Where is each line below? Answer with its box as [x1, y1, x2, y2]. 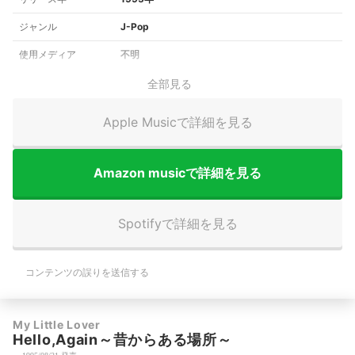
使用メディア [19, 48, 76, 61]
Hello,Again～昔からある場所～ [13, 331, 232, 349]
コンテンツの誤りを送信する [25, 266, 149, 279]
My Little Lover [13, 318, 101, 332]
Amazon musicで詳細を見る [94, 164, 261, 181]
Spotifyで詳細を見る [117, 215, 238, 231]
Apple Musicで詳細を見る [102, 113, 253, 130]
